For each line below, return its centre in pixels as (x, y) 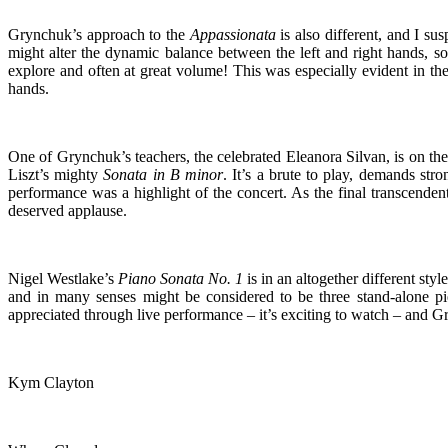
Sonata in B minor (163, 174)
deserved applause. (67, 210)
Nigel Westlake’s (63, 278)
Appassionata (232, 34)
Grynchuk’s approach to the (99, 34)
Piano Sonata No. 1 (180, 278)
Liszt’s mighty (56, 174)
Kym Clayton (51, 382)
